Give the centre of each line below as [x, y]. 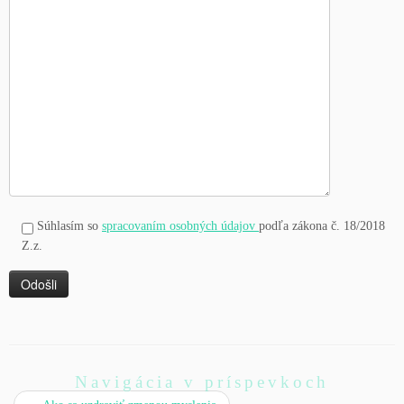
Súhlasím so [69, 226]
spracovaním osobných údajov [180, 226]
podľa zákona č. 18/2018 [322, 226]
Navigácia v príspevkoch [202, 382]
